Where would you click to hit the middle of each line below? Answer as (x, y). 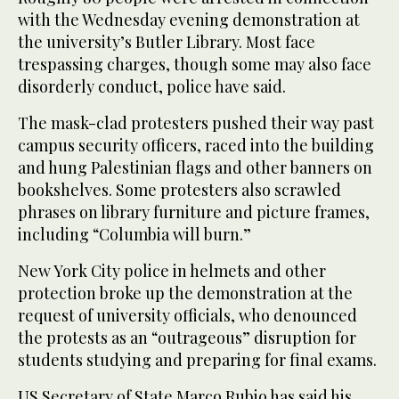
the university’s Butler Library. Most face (167, 41)
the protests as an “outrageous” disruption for (187, 337)
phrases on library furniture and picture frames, (194, 212)
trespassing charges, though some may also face (195, 64)
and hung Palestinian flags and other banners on (195, 167)
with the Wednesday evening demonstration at (189, 19)
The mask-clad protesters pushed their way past (196, 122)
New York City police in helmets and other (172, 270)
